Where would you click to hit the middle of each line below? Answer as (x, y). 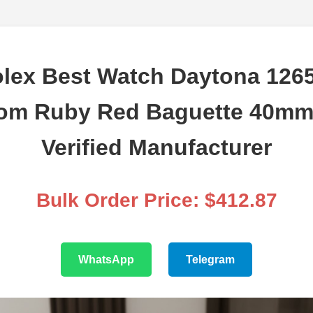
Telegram (210, 260)
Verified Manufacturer (156, 148)
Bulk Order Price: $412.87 (156, 201)
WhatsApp (106, 260)
